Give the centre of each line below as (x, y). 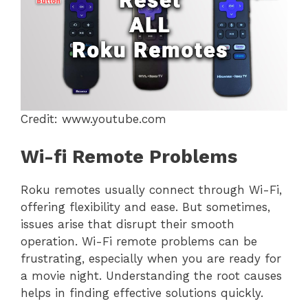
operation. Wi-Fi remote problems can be (139, 241)
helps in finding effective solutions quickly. (142, 293)
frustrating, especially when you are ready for (151, 258)
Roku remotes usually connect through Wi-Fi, (151, 189)
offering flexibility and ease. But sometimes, (145, 207)
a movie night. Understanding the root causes (151, 275)
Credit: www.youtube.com (93, 119)
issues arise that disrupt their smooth (128, 224)
